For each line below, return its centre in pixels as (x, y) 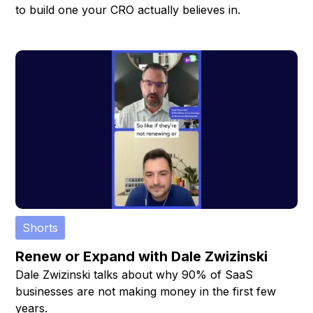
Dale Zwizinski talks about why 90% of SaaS (134, 274)
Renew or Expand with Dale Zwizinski (142, 256)
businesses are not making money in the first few (146, 291)
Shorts (41, 227)
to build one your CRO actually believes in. (128, 10)
